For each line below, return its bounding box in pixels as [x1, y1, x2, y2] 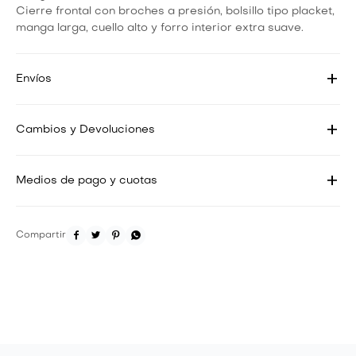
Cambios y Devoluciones [16, 125, 155, 135]
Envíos [16, 74, 52, 84]
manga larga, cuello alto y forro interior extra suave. [16, 23, 304, 33]
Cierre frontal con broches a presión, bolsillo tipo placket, [16, 6, 335, 17]
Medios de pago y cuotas [16, 176, 157, 186]
